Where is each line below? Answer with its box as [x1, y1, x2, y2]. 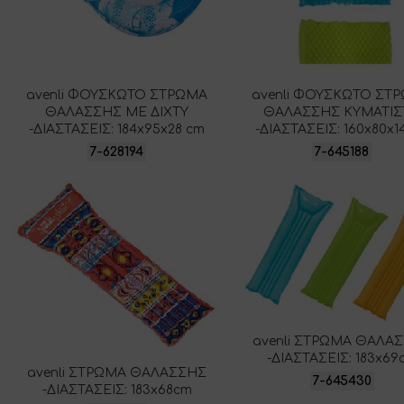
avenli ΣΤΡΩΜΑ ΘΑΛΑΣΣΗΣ [27, 366, 207, 381]
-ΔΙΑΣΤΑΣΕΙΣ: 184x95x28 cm [29, 123, 206, 136]
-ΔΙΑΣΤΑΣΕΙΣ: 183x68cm [41, 383, 192, 398]
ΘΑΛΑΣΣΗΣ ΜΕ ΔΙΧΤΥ [45, 106, 189, 119]
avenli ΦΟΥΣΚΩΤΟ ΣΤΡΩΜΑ [26, 88, 208, 102]
